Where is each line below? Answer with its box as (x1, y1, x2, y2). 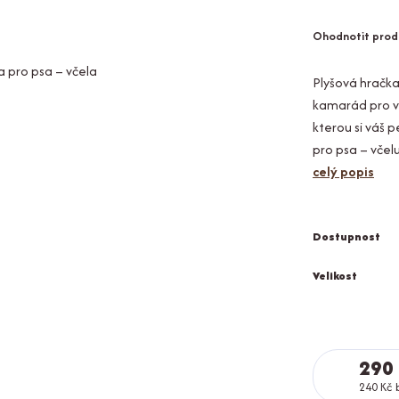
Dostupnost (313, 228, 380, 245)
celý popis (313, 162, 374, 181)
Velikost (313, 266, 357, 284)
